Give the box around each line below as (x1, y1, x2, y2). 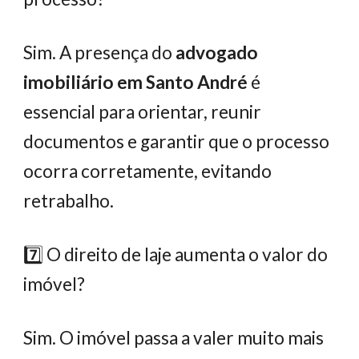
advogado (175, 42, 259, 63)
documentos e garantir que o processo (23, 131, 330, 152)
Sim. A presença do (23, 42, 176, 63)
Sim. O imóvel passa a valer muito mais (23, 327, 325, 349)
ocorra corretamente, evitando (23, 160, 272, 182)
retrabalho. (23, 190, 115, 212)
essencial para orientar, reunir (23, 101, 262, 123)
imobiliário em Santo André (23, 71, 248, 93)
